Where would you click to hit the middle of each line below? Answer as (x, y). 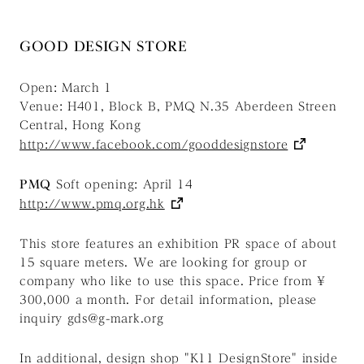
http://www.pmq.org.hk (92, 204)
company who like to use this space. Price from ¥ (173, 282)
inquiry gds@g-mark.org (92, 319)
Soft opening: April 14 (122, 185)
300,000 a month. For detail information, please (168, 300)
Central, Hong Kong (80, 126)
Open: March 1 (66, 88)
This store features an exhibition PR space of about (178, 244)
